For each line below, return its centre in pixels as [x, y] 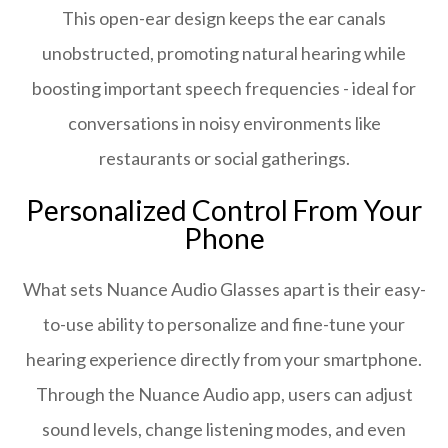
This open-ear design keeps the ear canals [224, 18]
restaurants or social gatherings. [224, 158]
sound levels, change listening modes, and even [224, 429]
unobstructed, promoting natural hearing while [224, 53]
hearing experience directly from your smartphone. [224, 359]
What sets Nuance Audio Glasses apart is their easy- [224, 289]
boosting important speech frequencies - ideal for [224, 88]
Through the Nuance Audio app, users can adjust [224, 394]
